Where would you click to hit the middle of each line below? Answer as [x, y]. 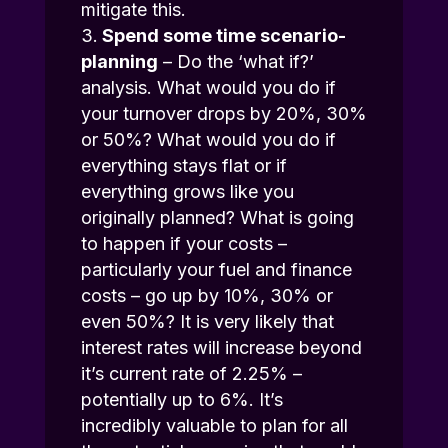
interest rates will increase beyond [221, 348]
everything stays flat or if [183, 166]
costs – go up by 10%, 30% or [206, 296]
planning [119, 62]
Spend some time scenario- [223, 36]
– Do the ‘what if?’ [235, 62]
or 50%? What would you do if [208, 140]
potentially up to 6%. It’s [181, 400]
